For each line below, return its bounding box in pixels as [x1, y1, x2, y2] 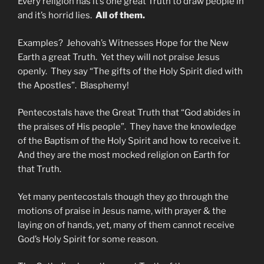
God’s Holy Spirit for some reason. [18, 233, 158, 245]
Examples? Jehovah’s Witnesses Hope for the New [18, 37, 229, 48]
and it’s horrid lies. [18, 10, 95, 21]
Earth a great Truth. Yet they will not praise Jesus [18, 51, 220, 62]
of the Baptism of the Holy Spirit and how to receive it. [18, 136, 242, 147]
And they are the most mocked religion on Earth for [18, 150, 230, 161]
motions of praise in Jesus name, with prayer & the [18, 205, 226, 216]
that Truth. [18, 164, 61, 175]
